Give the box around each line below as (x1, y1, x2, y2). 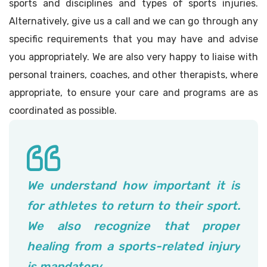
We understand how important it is (27, 178, 240, 193)
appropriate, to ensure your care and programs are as (9, 87, 258, 99)
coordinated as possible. (9, 105, 117, 117)
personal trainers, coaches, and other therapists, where (9, 69, 258, 81)
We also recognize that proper (27, 219, 240, 234)
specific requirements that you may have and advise (9, 33, 258, 45)
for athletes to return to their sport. (27, 198, 240, 213)
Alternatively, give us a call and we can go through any (9, 15, 258, 27)
